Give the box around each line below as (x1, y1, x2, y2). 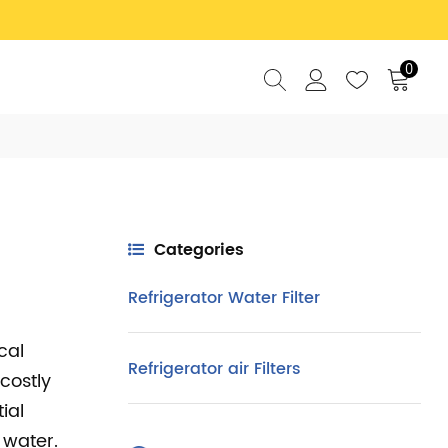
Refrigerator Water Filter (127, 285, 320, 311)
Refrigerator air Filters (127, 356, 301, 382)
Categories (153, 237, 244, 263)
